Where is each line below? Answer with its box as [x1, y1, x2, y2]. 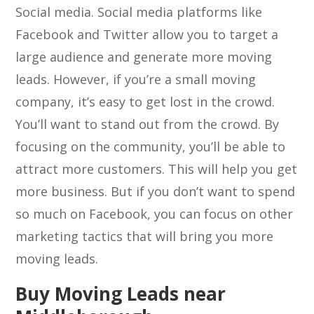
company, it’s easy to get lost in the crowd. [15, 93, 275, 110]
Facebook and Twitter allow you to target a [15, 26, 279, 43]
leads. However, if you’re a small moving [15, 71, 257, 88]
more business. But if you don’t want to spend [15, 183, 296, 200]
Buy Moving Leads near [15, 281, 226, 306]
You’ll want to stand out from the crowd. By [15, 116, 280, 132]
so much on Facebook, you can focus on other [15, 205, 294, 222]
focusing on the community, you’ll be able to [15, 138, 286, 155]
